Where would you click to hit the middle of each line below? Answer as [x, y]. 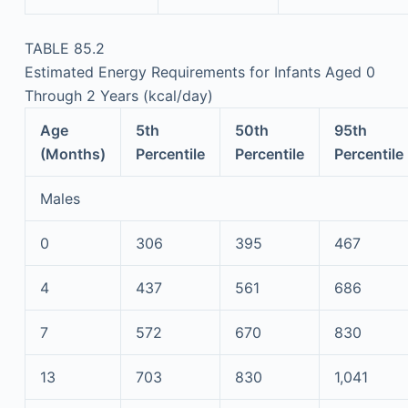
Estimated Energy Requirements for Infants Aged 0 [199, 72]
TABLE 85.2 [64, 48]
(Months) [72, 154]
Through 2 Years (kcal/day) [118, 96]
